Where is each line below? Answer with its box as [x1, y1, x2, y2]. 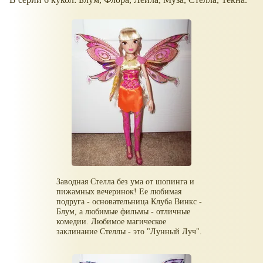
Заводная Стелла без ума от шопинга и [56, 177, 195, 187]
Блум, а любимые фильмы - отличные [56, 207, 191, 217]
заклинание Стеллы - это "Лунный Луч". [56, 227, 203, 237]
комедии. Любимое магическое [56, 217, 167, 227]
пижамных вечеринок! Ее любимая [56, 187, 182, 197]
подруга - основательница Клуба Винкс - [56, 197, 203, 207]
